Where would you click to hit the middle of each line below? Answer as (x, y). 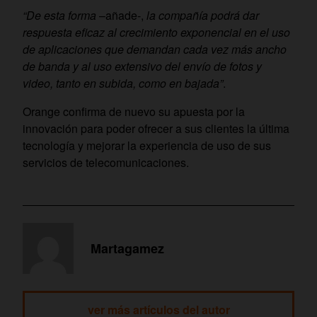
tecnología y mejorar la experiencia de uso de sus (147, 146)
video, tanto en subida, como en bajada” (123, 83)
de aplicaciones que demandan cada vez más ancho (155, 50)
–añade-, (121, 16)
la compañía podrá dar (203, 16)
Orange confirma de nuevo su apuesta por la (134, 112)
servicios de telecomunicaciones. (106, 163)
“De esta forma (59, 16)
